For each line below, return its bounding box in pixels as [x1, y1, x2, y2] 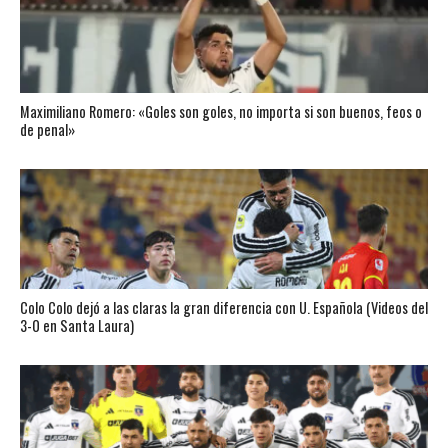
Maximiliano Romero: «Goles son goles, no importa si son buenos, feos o [19, 101, 422, 122]
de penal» [19, 119, 75, 140]
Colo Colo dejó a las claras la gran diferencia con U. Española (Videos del [19, 297, 428, 318]
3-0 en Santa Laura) [19, 315, 134, 336]
